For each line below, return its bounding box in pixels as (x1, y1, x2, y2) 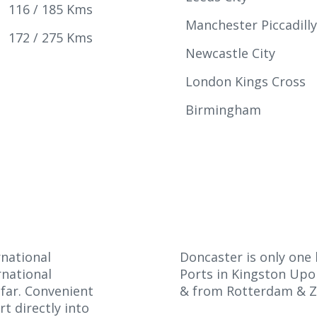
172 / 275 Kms (8, 29, 93, 46)
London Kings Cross (185, 73, 309, 90)
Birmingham (185, 101, 261, 118)
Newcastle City (185, 45, 279, 62)
